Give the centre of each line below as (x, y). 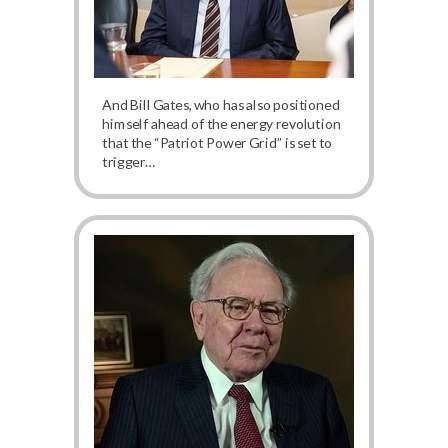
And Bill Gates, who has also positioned (221, 104)
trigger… (128, 161)
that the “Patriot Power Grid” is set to (217, 142)
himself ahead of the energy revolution (221, 123)
